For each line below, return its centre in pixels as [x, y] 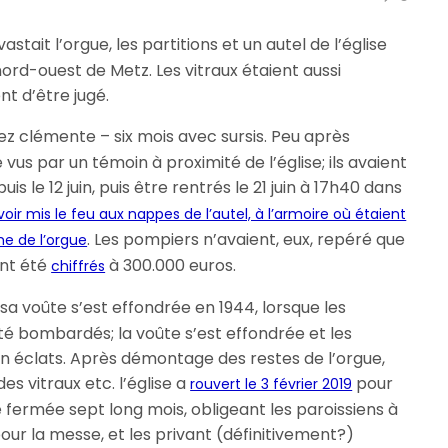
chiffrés [78, 266]
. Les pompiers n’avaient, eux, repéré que [246, 239]
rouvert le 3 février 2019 [271, 384]
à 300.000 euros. [171, 265]
